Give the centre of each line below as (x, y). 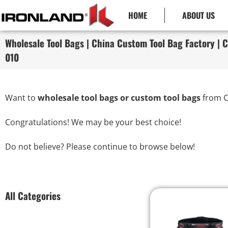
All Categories (33, 195)
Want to (21, 98)
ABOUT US (199, 15)
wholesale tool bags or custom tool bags (119, 98)
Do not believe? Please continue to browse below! (100, 147)
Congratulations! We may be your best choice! (93, 122)
